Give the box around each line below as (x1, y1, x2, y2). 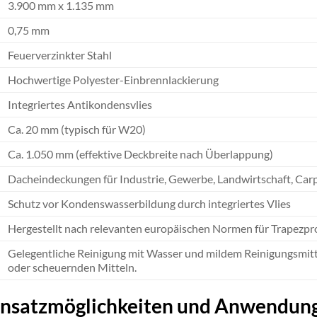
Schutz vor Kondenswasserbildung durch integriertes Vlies (7, 197, 291, 211)
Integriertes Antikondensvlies (7, 98, 152, 112)
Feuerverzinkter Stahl (7, 48, 112, 62)
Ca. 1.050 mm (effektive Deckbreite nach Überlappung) (7, 147, 273, 161)
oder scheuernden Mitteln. (7, 260, 137, 275)
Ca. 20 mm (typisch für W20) (7, 122, 146, 137)
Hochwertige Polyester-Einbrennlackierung (7, 73, 219, 87)
